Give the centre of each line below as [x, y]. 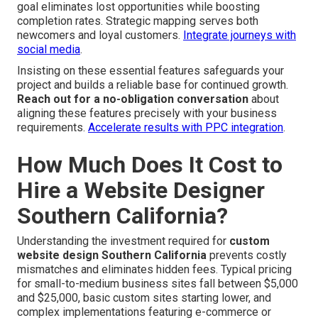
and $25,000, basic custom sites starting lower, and [144, 297]
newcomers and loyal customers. [100, 35]
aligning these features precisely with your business [147, 113]
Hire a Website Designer [141, 190]
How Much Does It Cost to [150, 164]
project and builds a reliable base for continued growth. [153, 84]
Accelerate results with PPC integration [186, 127]
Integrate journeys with [240, 35]
